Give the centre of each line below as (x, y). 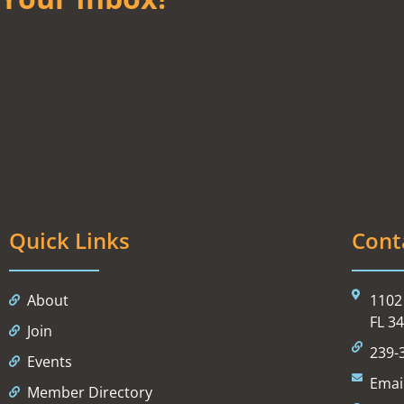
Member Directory (90, 392)
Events (50, 362)
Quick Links (69, 240)
